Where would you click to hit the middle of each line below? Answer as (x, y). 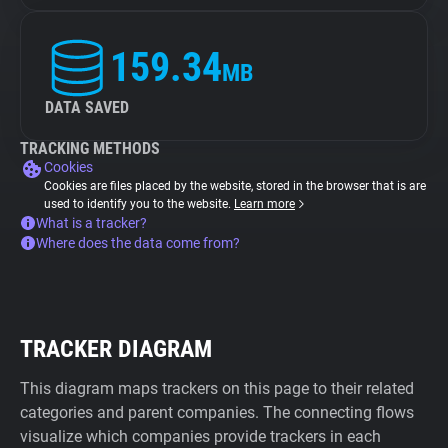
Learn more (264, 204)
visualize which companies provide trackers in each (200, 436)
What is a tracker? (91, 223)
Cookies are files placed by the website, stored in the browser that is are (235, 186)
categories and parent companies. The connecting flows (217, 412)
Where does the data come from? (138, 243)
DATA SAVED (87, 107)
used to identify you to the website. (139, 204)
